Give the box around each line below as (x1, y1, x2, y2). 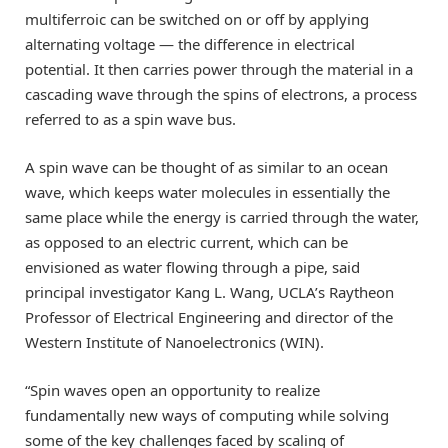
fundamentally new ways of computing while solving (25, 405, 389, 426)
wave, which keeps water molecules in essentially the (25, 182, 390, 203)
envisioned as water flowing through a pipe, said (25, 257, 360, 278)
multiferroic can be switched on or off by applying (25, 9, 369, 29)
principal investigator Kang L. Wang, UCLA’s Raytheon (25, 282, 394, 303)
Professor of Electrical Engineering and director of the (25, 307, 393, 328)
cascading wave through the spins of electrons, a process (25, 84, 417, 104)
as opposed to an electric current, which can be (25, 232, 348, 253)
